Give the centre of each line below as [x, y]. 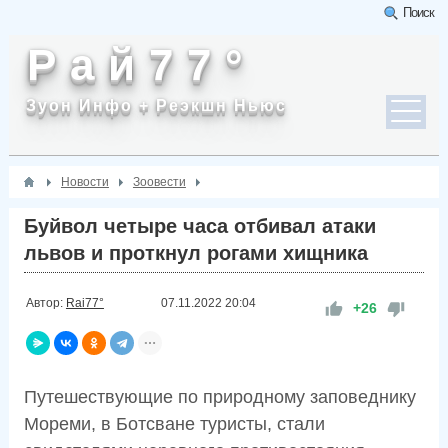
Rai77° [84, 303]
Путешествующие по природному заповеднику [219, 397]
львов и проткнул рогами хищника [195, 253]
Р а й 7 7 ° [135, 64]
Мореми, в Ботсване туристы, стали [174, 424]
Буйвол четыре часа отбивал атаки [199, 226]
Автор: [45, 303]
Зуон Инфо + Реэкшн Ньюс [156, 105]
